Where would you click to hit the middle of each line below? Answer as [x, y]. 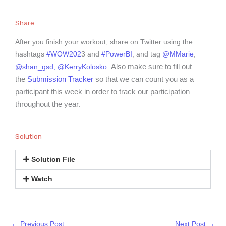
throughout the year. [48, 104]
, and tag [147, 54]
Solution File [53, 160]
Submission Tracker [60, 79]
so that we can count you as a [144, 79]
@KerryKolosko [82, 67]
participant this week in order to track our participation [102, 91]
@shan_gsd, [35, 67]
